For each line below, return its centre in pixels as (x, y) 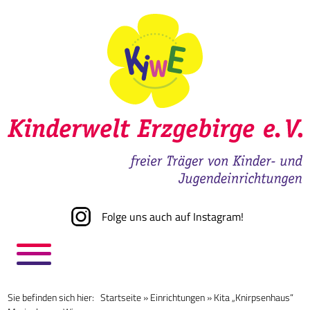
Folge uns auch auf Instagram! (172, 216)
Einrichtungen (178, 297)
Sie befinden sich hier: (54, 297)
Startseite (121, 297)
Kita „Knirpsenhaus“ (254, 297)
